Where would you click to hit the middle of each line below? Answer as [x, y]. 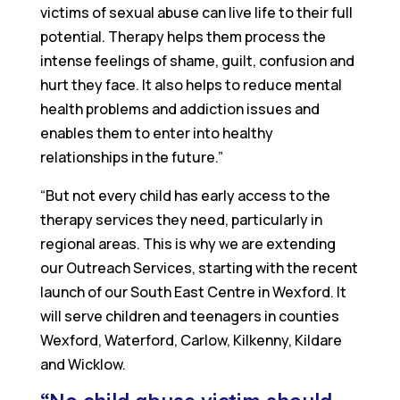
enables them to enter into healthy [156, 133]
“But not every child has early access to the [185, 196]
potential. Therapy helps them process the [183, 37]
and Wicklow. [83, 365]
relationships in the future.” [131, 158]
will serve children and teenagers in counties [189, 317]
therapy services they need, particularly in [181, 220]
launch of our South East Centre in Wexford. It [193, 292]
